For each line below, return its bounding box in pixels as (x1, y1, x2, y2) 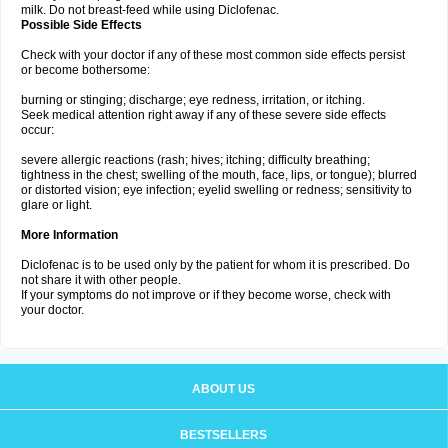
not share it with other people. (21, 273, 181, 287)
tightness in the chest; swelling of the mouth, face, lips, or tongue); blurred (21, 168, 417, 182)
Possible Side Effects (21, 18, 142, 32)
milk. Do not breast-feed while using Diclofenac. (21, 3, 279, 17)
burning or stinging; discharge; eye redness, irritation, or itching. (21, 93, 365, 107)
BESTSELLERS (180, 428, 267, 442)
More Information (21, 228, 118, 242)
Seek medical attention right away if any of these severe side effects (21, 108, 386, 122)
